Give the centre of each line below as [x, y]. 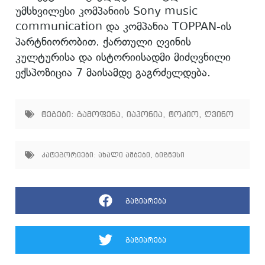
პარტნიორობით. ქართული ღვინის [103, 41]
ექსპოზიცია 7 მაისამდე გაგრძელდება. [113, 72]
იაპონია [145, 114]
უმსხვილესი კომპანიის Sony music [106, 11]
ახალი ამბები [124, 155]
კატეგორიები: [69, 155]
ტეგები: [58, 114]
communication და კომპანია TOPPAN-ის [123, 26]
